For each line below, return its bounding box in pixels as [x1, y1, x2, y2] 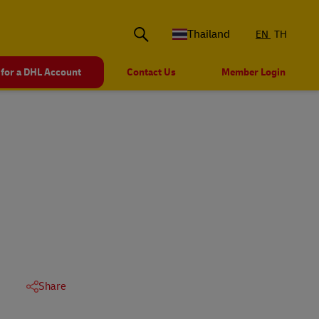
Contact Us [127, 66, 176, 79]
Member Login [221, 66, 286, 79]
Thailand [187, 27, 230, 42]
